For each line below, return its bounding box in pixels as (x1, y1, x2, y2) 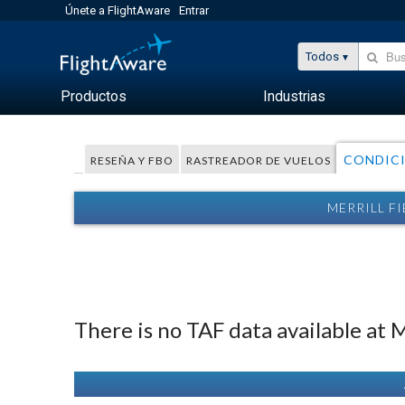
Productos (61, 88, 127, 105)
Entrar (179, 4, 210, 17)
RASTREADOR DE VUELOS (186, 154, 332, 167)
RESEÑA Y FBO (90, 154, 174, 167)
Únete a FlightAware (65, 4, 171, 17)
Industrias (263, 88, 326, 105)
